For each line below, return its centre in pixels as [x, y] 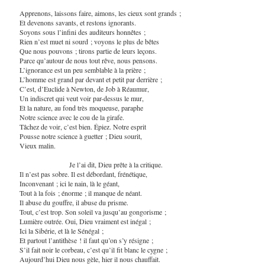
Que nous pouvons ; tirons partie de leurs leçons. [88, 51]
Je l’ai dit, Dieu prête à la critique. [91, 164]
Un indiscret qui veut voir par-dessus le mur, [81, 98]
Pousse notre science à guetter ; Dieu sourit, [80, 136]
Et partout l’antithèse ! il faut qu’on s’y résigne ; [86, 240]
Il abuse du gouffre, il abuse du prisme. [74, 202]
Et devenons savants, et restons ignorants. [77, 22]
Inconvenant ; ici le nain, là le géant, [69, 183]
